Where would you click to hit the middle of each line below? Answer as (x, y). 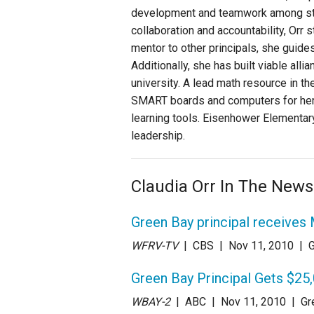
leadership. (158, 136)
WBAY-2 (151, 301)
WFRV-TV (155, 245)
